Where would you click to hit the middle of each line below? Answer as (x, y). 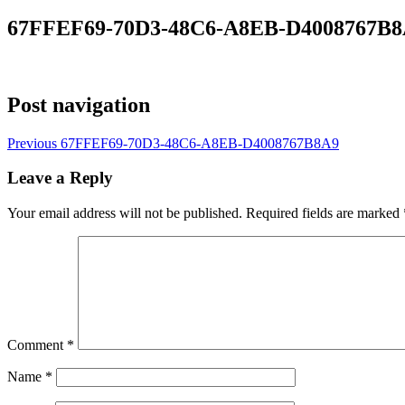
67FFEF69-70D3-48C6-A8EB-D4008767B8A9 (198, 143)
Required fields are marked (325, 213)
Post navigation (79, 104)
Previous (32, 143)
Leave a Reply (60, 178)
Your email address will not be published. (125, 213)
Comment (37, 345)
